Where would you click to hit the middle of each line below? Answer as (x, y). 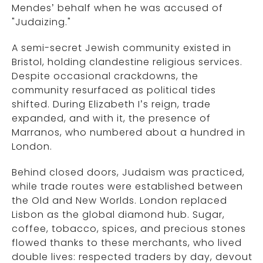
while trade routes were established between (127, 187)
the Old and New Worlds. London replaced (119, 201)
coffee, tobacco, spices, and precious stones (129, 229)
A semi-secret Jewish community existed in (122, 48)
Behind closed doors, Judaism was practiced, (128, 173)
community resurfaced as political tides (114, 90)
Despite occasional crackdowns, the (105, 76)
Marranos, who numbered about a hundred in (129, 133)
